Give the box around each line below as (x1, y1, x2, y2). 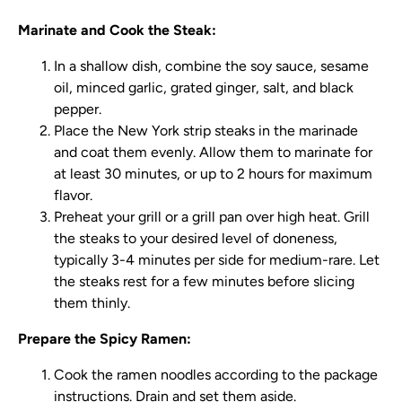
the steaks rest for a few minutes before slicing (54, 273, 354, 290)
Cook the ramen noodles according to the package (54, 366, 378, 383)
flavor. (54, 187, 92, 204)
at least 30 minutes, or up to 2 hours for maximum (54, 165, 372, 182)
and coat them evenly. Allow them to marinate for (54, 144, 372, 161)
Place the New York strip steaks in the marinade (54, 122, 358, 139)
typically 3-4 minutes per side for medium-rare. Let (54, 251, 380, 268)
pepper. (54, 100, 101, 118)
